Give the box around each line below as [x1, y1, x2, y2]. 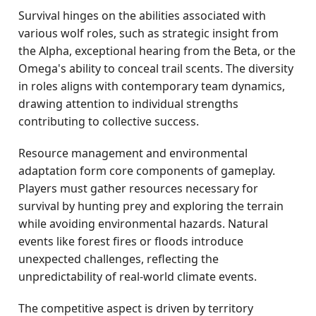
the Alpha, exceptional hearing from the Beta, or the [18, 43, 296, 59]
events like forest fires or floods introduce [18, 233, 244, 249]
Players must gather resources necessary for [18, 181, 259, 196]
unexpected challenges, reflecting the [18, 251, 219, 267]
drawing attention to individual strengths [18, 96, 239, 111]
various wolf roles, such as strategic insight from [18, 25, 279, 41]
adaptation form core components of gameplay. [18, 163, 276, 178]
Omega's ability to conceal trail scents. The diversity [18, 61, 294, 76]
